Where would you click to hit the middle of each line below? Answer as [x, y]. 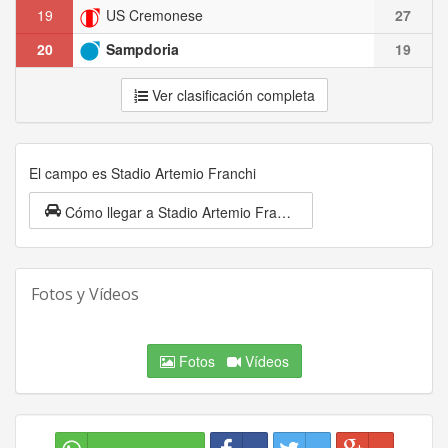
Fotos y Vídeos [85, 293]
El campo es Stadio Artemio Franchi [142, 173]
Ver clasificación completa [231, 95]
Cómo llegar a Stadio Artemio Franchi [283, 211]
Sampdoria [140, 49]
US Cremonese [152, 15]
